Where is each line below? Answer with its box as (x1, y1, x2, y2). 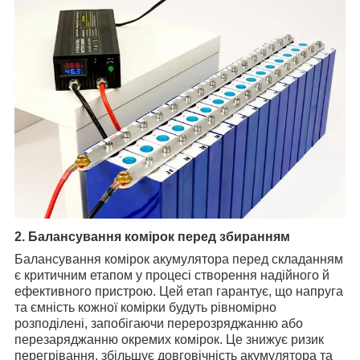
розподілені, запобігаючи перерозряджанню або (14, 317, 303, 331)
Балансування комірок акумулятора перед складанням (14, 252, 343, 267)
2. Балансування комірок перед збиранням (14, 230, 290, 244)
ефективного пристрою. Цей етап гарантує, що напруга (14, 284, 343, 299)
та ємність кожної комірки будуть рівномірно (14, 301, 276, 315)
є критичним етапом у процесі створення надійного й (14, 268, 329, 283)
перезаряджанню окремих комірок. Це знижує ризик (14, 333, 324, 347)
